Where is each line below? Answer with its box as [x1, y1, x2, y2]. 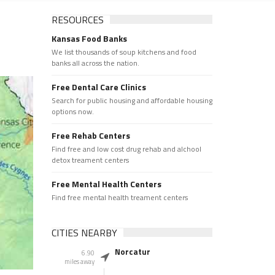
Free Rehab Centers [51, 129, 130, 142]
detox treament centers [51, 154, 129, 166]
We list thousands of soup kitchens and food [51, 46, 196, 58]
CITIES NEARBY [51, 225, 117, 240]
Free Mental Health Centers [51, 177, 161, 190]
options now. [51, 106, 94, 117]
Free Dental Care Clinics [51, 80, 146, 93]
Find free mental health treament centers [51, 192, 188, 203]
